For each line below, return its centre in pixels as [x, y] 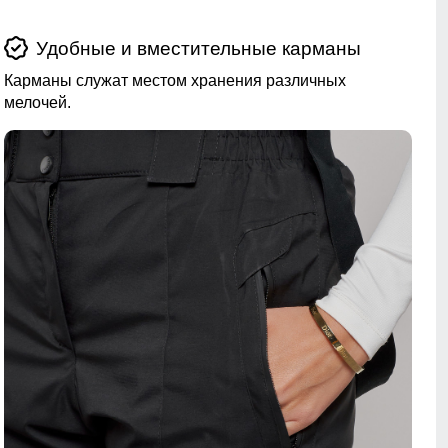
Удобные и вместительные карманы [198, 49]
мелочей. [37, 103]
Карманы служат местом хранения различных [175, 81]
